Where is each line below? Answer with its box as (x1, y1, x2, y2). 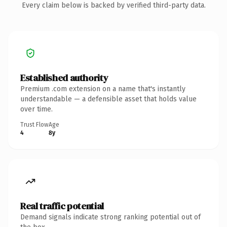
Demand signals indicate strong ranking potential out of (20, 212, 201, 221)
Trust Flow (20, 121, 49, 128)
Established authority (20, 71, 108, 84)
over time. (20, 104, 53, 113)
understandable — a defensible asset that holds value (20, 94, 197, 103)
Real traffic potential (20, 199, 104, 212)
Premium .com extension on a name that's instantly (20, 84, 185, 93)
